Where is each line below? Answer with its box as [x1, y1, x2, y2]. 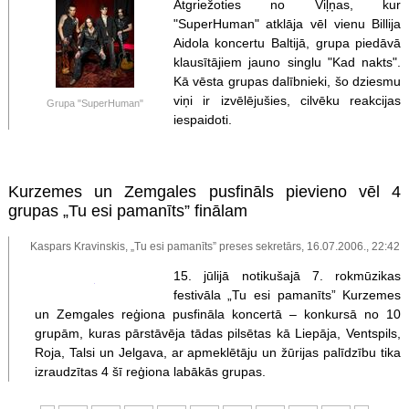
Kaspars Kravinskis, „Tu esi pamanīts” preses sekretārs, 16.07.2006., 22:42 [30, 240, 401, 253]
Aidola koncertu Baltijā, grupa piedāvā [173, 35, 402, 50]
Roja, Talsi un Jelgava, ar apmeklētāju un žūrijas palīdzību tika [34, 344, 402, 360]
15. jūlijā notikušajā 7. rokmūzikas [173, 267, 402, 283]
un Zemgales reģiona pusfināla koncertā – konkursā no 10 [34, 306, 402, 321]
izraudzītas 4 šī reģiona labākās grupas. [34, 363, 266, 379]
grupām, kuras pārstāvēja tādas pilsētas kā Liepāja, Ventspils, [34, 325, 402, 341]
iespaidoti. [173, 111, 232, 127]
